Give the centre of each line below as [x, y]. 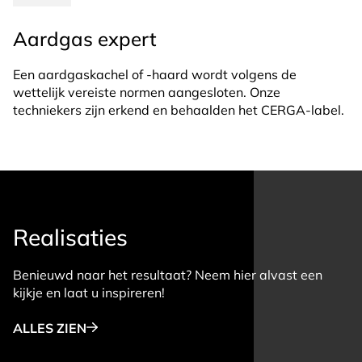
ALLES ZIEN [50, 328]
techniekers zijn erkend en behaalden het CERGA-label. [179, 109]
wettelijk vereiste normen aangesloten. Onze [147, 92]
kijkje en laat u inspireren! [89, 292]
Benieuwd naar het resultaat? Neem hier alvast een [168, 274]
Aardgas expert [85, 38]
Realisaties [70, 237]
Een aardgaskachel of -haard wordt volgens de [155, 74]
